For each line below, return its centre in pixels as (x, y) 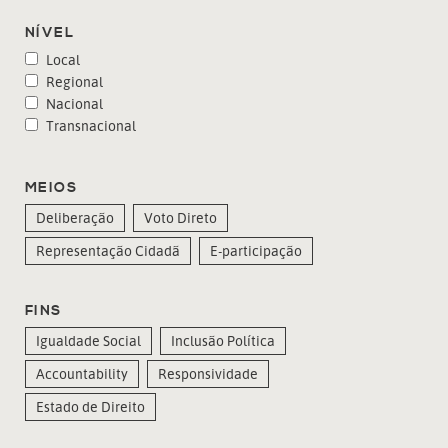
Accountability (82, 373)
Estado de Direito (90, 406)
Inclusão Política (223, 340)
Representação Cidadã (108, 250)
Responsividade (208, 373)
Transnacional (89, 125)
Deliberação (75, 217)
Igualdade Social (88, 340)
